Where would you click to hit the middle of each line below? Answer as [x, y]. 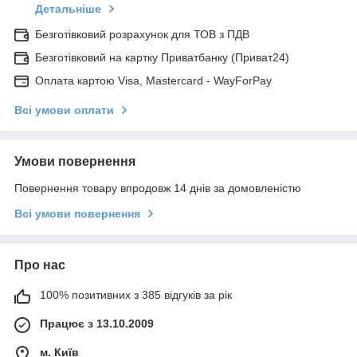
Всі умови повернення [77, 214]
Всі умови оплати [64, 110]
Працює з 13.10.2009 [97, 324]
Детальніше [68, 9]
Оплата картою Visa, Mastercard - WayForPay [153, 81]
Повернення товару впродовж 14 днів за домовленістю [158, 188]
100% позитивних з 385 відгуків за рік [136, 295]
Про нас [40, 265]
